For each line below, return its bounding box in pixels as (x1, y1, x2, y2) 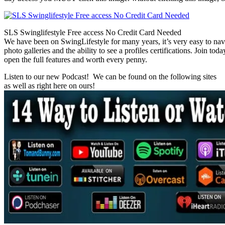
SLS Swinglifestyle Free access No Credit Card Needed (4, 28, 181, 37)
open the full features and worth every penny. (4, 55, 147, 64)
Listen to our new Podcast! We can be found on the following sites (4, 72, 216, 81)
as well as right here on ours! (4, 81, 95, 90)
